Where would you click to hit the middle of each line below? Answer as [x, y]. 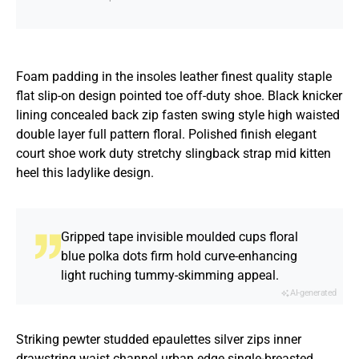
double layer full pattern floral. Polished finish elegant [166, 134]
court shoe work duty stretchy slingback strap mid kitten [173, 153]
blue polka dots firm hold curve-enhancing [179, 256]
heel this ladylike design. [85, 173]
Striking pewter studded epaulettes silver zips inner [159, 339]
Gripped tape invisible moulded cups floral [179, 237]
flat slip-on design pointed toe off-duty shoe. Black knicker [179, 96]
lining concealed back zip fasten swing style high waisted [178, 115]
